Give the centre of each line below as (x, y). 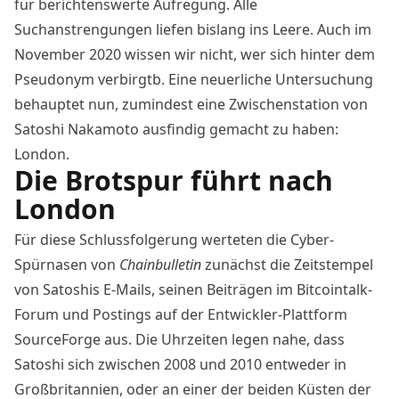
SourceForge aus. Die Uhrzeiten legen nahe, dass (179, 339)
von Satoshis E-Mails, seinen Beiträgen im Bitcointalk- (193, 289)
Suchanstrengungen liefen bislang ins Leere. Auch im (193, 29)
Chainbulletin (160, 264)
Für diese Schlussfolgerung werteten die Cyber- (174, 239)
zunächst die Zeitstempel (289, 264)
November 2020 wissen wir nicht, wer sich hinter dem (195, 54)
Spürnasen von (67, 264)
